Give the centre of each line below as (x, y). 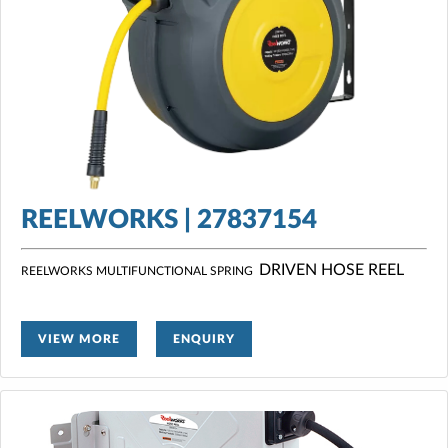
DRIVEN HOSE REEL (331, 269)
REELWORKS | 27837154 (169, 219)
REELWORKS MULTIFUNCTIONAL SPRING (140, 270)
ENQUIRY (204, 338)
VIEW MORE (79, 338)
